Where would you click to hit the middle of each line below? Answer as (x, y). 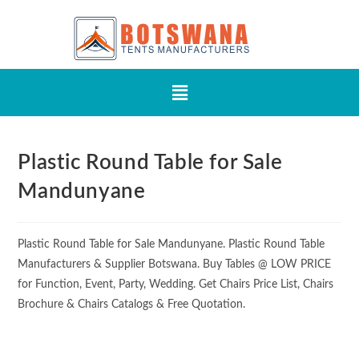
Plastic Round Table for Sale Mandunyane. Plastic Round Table (171, 245)
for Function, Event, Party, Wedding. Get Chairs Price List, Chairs (176, 285)
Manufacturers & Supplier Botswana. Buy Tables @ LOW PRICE (175, 265)
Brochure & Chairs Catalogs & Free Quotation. (132, 305)
